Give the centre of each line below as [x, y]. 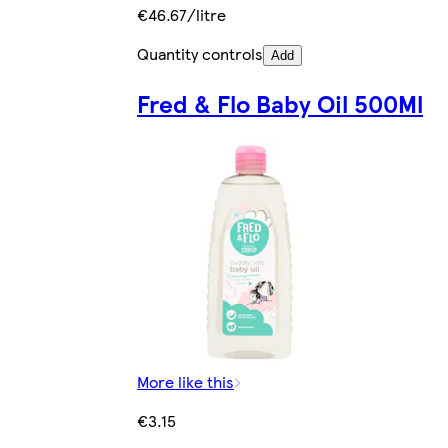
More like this [185, 381]
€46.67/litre [181, 15]
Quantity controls [200, 54]
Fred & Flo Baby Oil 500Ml [280, 103]
